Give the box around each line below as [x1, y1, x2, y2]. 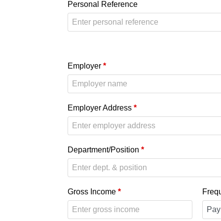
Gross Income [68, 187, 118, 196]
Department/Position [68, 146, 141, 154]
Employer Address [68, 103, 134, 112]
